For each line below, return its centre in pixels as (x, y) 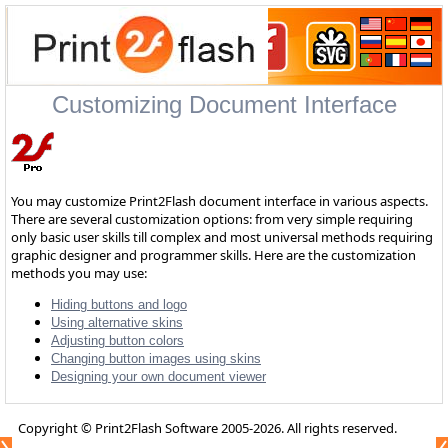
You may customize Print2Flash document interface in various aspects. (219, 201)
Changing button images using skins (156, 358)
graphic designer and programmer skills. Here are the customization (213, 255)
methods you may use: (79, 273)
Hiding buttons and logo (119, 304)
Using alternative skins (117, 322)
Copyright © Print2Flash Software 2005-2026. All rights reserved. (206, 428)
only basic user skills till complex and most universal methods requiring (222, 237)
